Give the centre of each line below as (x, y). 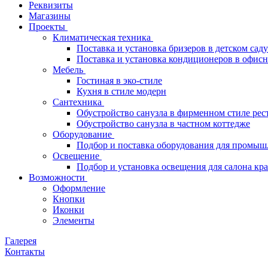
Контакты (25, 252)
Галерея (21, 241)
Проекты (48, 27)
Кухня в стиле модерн (121, 91)
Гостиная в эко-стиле (119, 80)
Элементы (74, 220)
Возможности (58, 177)
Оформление (79, 188)
